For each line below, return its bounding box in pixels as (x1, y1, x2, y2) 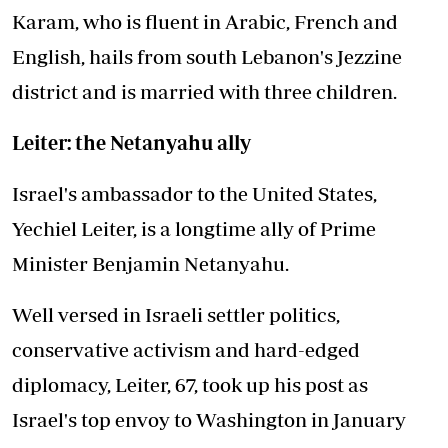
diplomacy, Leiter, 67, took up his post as (12, 373, 368, 396)
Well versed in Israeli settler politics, (12, 303, 340, 326)
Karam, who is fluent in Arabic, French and (12, 10, 398, 33)
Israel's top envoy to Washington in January (12, 408, 406, 431)
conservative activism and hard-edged (12, 338, 360, 361)
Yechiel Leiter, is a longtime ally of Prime (12, 217, 376, 240)
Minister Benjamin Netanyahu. (12, 252, 289, 275)
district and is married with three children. (12, 80, 397, 103)
